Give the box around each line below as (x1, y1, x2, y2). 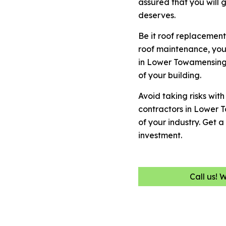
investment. (138, 130, 182, 140)
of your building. (138, 70, 201, 80)
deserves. (138, 10, 176, 20)
